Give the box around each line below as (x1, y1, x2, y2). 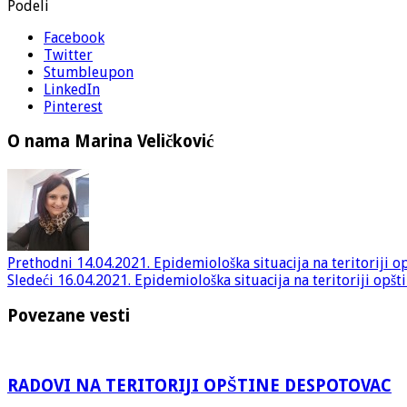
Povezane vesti (7, 305, 130, 325)
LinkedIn (44, 80, 100, 98)
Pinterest (44, 97, 103, 115)
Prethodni (7, 254, 73, 273)
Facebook (44, 28, 104, 46)
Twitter (44, 45, 93, 64)
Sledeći (7, 272, 54, 290)
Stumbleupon (44, 63, 134, 81)
